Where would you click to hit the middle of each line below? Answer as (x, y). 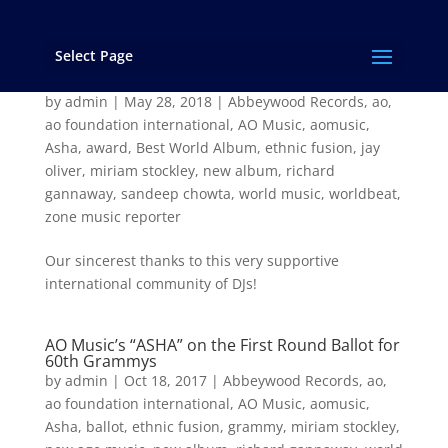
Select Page (93, 55)
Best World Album (196, 147)
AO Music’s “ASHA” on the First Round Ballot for (222, 345)
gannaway (78, 193)
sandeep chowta (175, 193)
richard (310, 170)
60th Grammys (100, 361)
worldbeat (362, 193)
